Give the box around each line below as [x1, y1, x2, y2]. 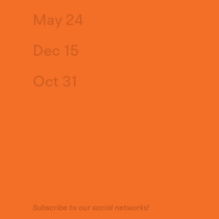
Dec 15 [33, 41, 79, 62]
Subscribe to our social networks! [33, 202, 150, 213]
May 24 [33, 9, 84, 30]
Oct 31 [33, 71, 78, 92]
